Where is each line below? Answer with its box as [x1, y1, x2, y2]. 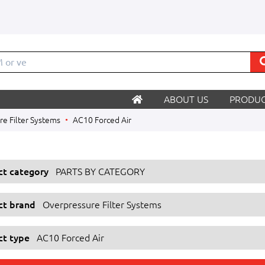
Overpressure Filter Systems [43, 199, 161, 210]
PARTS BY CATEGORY [56, 166, 145, 177]
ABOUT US [164, 94, 208, 105]
